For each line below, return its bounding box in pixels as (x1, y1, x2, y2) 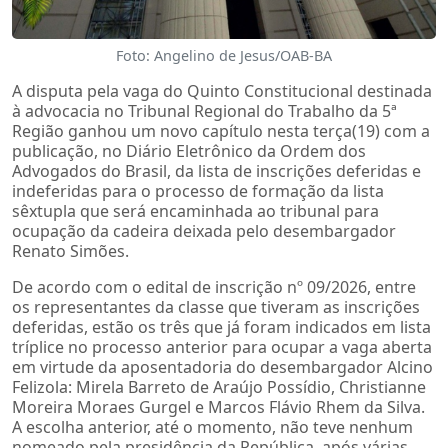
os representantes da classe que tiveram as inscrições (12, 295, 420, 318)
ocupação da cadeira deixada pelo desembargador (12, 219, 396, 242)
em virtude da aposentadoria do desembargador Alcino (12, 355, 433, 378)
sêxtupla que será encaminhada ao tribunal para (12, 199, 379, 222)
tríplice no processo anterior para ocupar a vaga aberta (12, 335, 432, 358)
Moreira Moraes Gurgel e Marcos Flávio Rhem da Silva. (12, 395, 425, 418)
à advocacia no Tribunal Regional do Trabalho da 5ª (12, 99, 397, 122)
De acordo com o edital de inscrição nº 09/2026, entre (12, 275, 416, 298)
